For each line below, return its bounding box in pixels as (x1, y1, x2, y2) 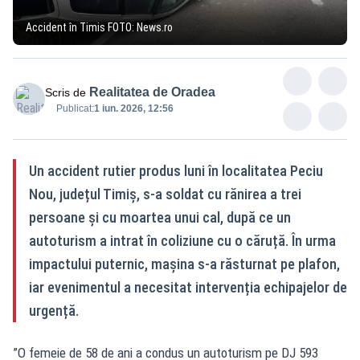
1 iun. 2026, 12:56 (94, 102, 174, 114)
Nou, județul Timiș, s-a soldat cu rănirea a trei (29, 185, 301, 202)
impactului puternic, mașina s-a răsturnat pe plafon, (29, 255, 340, 272)
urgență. (29, 301, 79, 319)
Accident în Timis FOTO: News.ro (26, 20, 173, 34)
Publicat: (56, 102, 94, 114)
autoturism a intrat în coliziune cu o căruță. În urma (29, 231, 336, 249)
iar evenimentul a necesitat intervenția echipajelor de (29, 278, 347, 296)
